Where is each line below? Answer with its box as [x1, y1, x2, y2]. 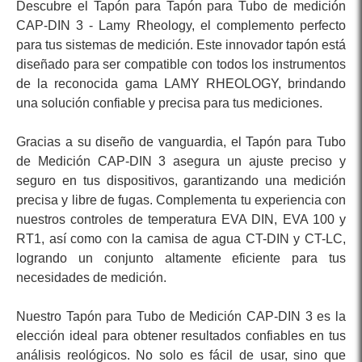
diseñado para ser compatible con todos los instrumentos [16, 57, 346, 72]
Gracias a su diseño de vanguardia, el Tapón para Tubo [16, 135, 346, 149]
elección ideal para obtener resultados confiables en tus [16, 329, 346, 343]
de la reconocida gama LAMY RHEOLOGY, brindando [16, 77, 346, 91]
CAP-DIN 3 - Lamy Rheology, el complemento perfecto [16, 19, 346, 33]
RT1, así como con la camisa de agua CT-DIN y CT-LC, [16, 232, 346, 246]
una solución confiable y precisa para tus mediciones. [16, 96, 322, 111]
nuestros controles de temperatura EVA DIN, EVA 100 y [16, 213, 346, 227]
